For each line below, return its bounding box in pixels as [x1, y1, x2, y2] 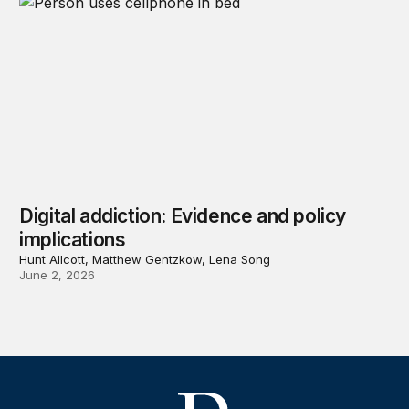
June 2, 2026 [19, 267, 96, 282]
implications [19, 227, 126, 251]
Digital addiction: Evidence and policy [19, 204, 347, 227]
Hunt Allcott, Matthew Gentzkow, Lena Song [19, 251, 271, 267]
